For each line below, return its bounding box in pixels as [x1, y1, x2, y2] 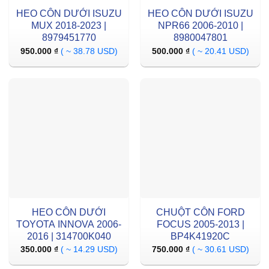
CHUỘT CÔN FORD [156, 207, 245, 217]
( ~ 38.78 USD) [60, 46, 118, 56]
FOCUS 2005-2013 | [156, 219, 244, 229]
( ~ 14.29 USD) [60, 245, 118, 255]
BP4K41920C [171, 231, 230, 241]
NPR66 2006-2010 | [157, 20, 243, 31]
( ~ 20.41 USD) [192, 46, 249, 56]
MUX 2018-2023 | [31, 20, 106, 31]
